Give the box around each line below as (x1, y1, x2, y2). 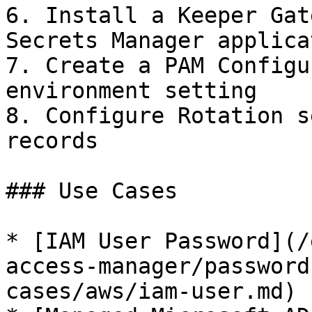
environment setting (6, 78, 257, 103)
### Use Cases (6, 178, 178, 203)
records (6, 128, 98, 153)
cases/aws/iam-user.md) (6, 279, 297, 304)
